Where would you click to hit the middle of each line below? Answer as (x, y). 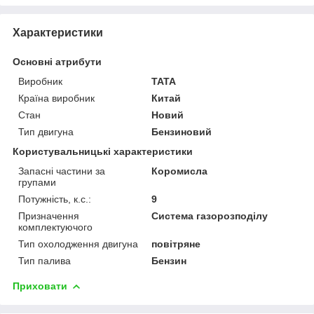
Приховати (40, 286)
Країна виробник (56, 98)
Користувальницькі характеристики (103, 151)
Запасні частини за (62, 171)
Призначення (49, 216)
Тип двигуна (46, 131)
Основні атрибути (57, 61)
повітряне (176, 244)
